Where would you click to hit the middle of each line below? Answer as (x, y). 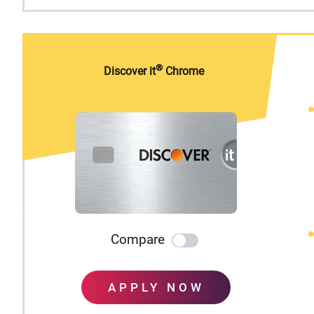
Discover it (130, 71)
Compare (138, 240)
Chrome (183, 71)
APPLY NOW (156, 288)
